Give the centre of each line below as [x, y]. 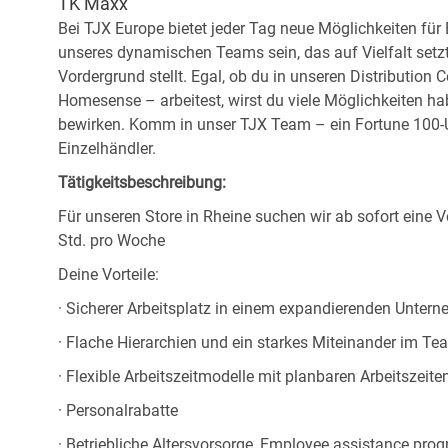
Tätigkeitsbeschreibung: [142, 183]
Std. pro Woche [111, 241]
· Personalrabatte [118, 411]
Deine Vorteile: [108, 275]
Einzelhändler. [107, 149]
